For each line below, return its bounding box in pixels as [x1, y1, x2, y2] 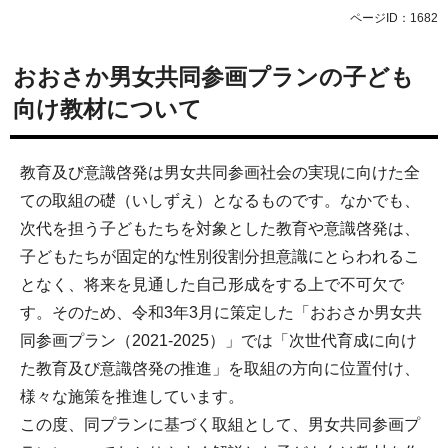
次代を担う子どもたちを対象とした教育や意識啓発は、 [20, 220, 420, 237]
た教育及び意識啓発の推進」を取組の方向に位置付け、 [20, 360, 420, 377]
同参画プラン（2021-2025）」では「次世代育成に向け [20, 332, 417, 349]
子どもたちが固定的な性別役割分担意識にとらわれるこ [20, 248, 420, 265]
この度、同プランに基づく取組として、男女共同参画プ [20, 416, 420, 433]
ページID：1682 [350, 11, 438, 25]
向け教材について [13, 96, 202, 122]
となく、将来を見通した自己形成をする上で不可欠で [20, 276, 404, 293]
